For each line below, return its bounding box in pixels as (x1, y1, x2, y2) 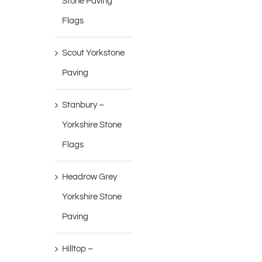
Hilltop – (62, 244, 94, 254)
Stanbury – (62, 101, 105, 110)
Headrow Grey (62, 173, 118, 182)
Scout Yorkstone (62, 49, 125, 58)
